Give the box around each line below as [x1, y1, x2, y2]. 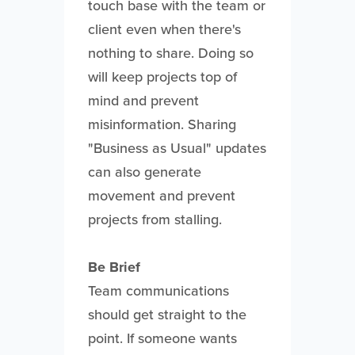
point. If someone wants [87, 328, 237, 349]
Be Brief [87, 257, 140, 277]
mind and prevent [87, 90, 199, 111]
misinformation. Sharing [87, 114, 236, 135]
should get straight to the [87, 304, 246, 325]
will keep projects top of [87, 67, 237, 87]
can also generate [87, 162, 201, 182]
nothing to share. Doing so [87, 43, 254, 63]
